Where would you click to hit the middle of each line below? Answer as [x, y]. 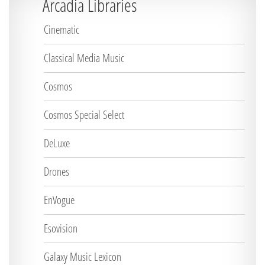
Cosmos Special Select [84, 115]
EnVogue [59, 200]
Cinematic [62, 30]
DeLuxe [57, 143]
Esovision [61, 228]
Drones [56, 172]
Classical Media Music [84, 58]
